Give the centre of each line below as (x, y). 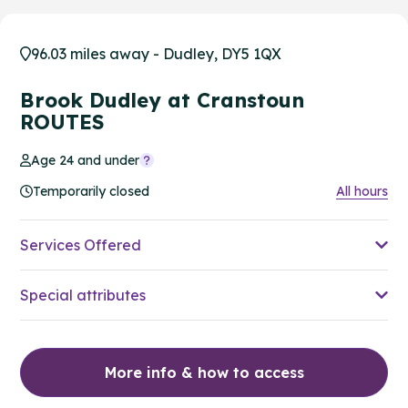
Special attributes (83, 295)
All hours (362, 191)
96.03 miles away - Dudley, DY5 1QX (156, 53)
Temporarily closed (91, 191)
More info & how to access (204, 372)
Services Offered (81, 245)
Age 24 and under (86, 160)
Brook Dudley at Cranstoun (162, 100)
